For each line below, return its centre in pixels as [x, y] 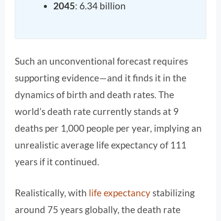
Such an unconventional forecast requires [101, 61]
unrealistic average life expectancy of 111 [101, 145]
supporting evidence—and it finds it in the [101, 78]
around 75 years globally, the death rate [98, 209]
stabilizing [173, 192]
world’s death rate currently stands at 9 [97, 111]
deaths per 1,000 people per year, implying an [108, 128]
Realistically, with [52, 192]
